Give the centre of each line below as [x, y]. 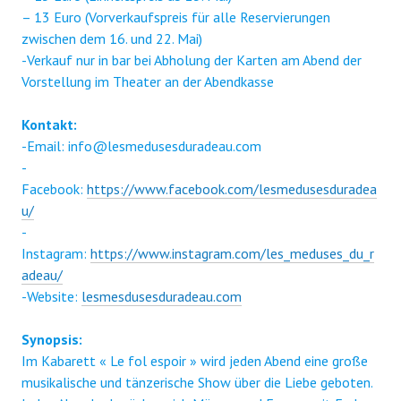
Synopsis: [52, 339]
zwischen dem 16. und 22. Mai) [112, 38]
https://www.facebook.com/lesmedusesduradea [232, 188]
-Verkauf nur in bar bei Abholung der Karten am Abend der [192, 60]
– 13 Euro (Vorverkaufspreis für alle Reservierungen [176, 17]
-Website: [51, 296]
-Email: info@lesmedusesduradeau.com [141, 145]
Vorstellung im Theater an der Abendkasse [148, 81]
